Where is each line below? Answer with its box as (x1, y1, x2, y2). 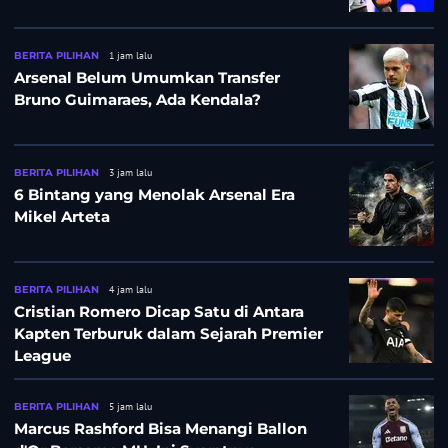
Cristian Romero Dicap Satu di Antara (14, 301, 304, 321)
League (14, 345, 71, 365)
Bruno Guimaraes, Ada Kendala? (14, 89, 261, 109)
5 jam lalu (109, 399, 152, 413)
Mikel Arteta (14, 206, 110, 226)
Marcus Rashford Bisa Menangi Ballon (14, 418, 307, 438)
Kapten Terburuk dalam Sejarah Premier (14, 323, 323, 343)
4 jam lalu (109, 282, 152, 296)
